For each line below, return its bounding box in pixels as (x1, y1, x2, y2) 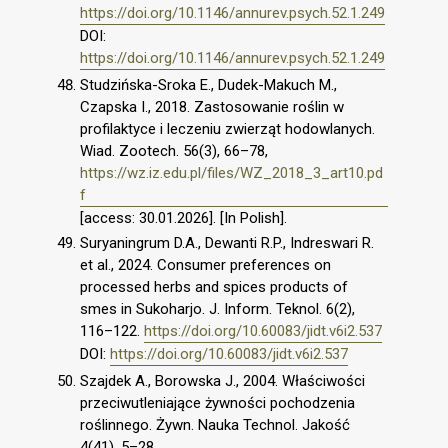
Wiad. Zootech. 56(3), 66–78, (80, 141, 268, 160)
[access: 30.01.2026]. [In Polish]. (80, 208, 287, 227)
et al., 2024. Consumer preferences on (80, 256, 331, 275)
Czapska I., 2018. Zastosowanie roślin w (80, 97, 344, 116)
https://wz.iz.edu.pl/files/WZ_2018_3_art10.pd (80, 163, 383, 182)
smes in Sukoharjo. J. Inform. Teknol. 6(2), (80, 300, 355, 319)
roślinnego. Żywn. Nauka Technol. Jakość (80, 416, 350, 434)
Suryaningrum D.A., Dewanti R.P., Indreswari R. (80, 234, 374, 253)
